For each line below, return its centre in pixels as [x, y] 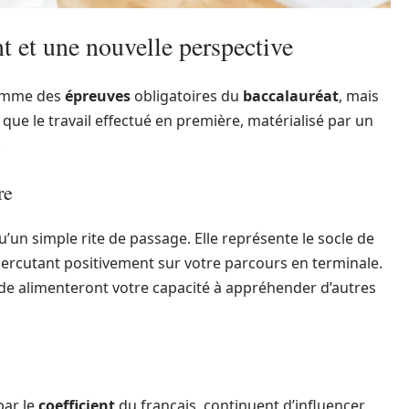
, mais [359, 95]
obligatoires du [187, 95]
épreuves [98, 95]
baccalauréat [291, 95]
